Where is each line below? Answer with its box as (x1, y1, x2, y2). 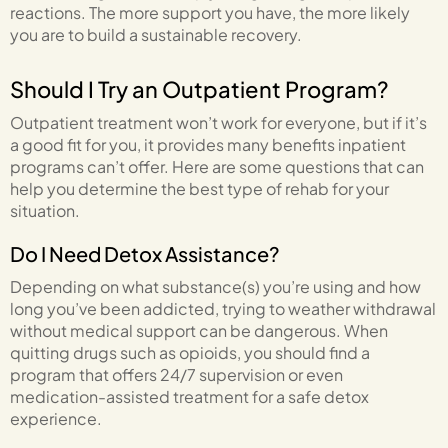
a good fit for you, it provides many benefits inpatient (10, 133, 406, 155)
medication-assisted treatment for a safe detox (10, 385, 369, 407)
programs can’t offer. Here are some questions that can (10, 155, 424, 177)
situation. (10, 199, 80, 221)
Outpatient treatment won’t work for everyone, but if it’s (10, 111, 427, 133)
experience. (10, 407, 102, 429)
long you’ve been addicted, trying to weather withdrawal (10, 297, 436, 319)
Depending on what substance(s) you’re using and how (10, 275, 421, 297)
